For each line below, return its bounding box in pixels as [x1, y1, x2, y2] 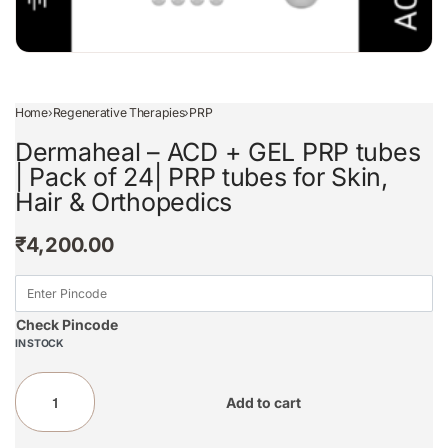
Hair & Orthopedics [15, 186, 232, 217]
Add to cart [225, 393, 301, 411]
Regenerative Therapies [52, 105, 185, 120]
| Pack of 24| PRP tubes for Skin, [15, 161, 388, 192]
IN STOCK [15, 337, 64, 351]
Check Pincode [16, 316, 118, 334]
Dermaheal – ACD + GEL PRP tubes [15, 136, 421, 167]
